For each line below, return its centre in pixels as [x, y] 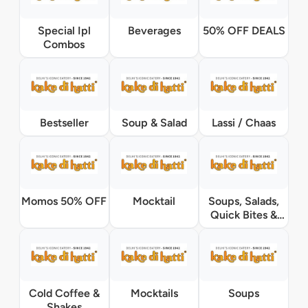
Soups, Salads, [244, 201]
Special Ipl [64, 31]
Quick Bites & [244, 214]
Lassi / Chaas [244, 123]
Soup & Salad [154, 123]
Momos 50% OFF [64, 201]
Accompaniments [244, 228]
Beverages [154, 31]
